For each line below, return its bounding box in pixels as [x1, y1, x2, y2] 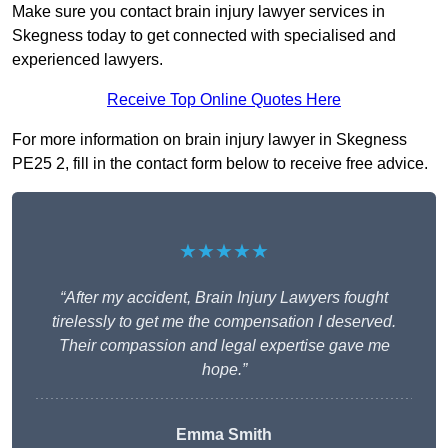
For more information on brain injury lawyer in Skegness [12, 130, 407, 148]
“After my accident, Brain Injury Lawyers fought [60, 288, 388, 306]
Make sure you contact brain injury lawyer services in [12, 2, 385, 20]
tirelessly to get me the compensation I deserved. [52, 312, 396, 330]
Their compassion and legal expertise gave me [58, 336, 390, 354]
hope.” [201, 360, 247, 378]
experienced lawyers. [12, 50, 163, 68]
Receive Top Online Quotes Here [107, 90, 341, 108]
